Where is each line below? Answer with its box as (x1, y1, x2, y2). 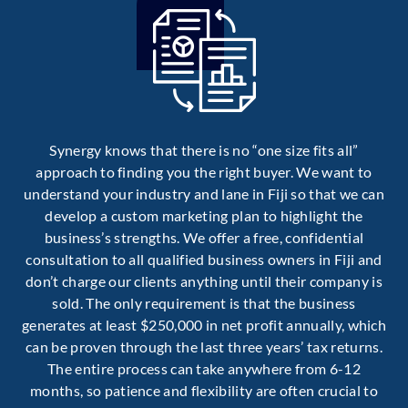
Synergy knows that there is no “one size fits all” (49, 141, 359, 159)
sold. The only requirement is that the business (52, 294, 356, 312)
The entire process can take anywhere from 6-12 (47, 360, 361, 378)
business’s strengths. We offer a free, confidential (44, 229, 364, 247)
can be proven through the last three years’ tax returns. (25, 338, 382, 356)
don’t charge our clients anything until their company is (25, 272, 382, 291)
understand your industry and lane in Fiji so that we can (24, 185, 384, 203)
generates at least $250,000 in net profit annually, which (21, 316, 387, 334)
